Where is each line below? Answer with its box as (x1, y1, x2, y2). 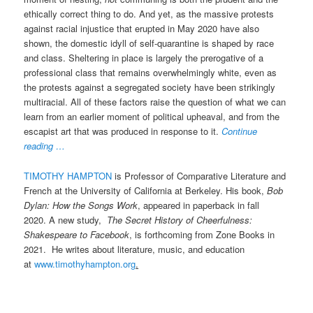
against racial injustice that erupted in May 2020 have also (24, 22, 260, 36)
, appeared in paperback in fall (138, 198, 260, 212)
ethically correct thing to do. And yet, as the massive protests (24, 7, 275, 21)
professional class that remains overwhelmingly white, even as (24, 66, 277, 80)
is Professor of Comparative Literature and (112, 168, 286, 182)
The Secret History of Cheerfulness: (107, 212, 256, 226)
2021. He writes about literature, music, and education (24, 242, 245, 256)
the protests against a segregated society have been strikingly (24, 80, 276, 94)
